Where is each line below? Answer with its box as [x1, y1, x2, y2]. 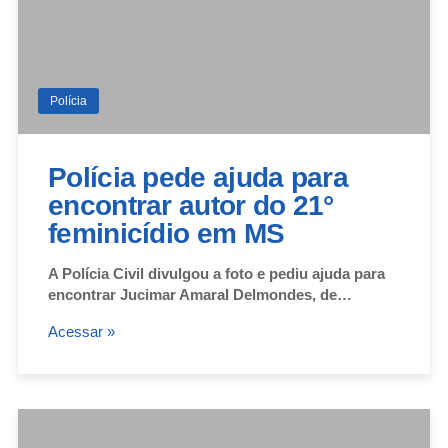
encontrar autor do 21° [48, 189, 334, 221]
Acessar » [48, 322, 115, 340]
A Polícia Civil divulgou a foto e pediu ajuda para [48, 264, 385, 282]
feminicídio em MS [48, 217, 285, 249]
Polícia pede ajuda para [48, 161, 348, 193]
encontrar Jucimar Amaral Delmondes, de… [48, 285, 352, 303]
